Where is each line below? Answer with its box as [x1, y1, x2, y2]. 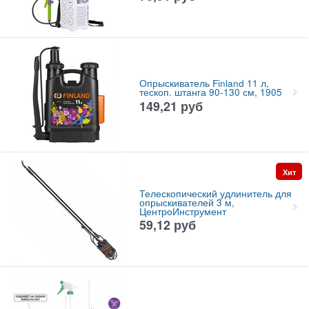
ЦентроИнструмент [139, 204, 226, 218]
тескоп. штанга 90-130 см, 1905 [139, 86, 282, 99]
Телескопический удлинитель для [139, 186, 292, 200]
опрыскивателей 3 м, [139, 195, 235, 209]
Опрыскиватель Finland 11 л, [139, 77, 269, 90]
